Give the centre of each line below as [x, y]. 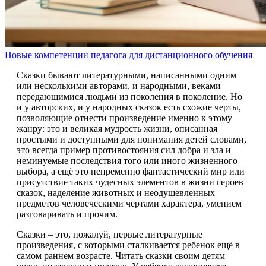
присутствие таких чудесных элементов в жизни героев [130, 182]
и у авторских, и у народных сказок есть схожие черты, [129, 107]
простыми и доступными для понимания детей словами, [132, 140]
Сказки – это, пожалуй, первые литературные [110, 235]
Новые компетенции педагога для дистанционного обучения [129, 55]
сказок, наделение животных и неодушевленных [116, 193]
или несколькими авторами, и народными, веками [119, 86]
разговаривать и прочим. [67, 214]
